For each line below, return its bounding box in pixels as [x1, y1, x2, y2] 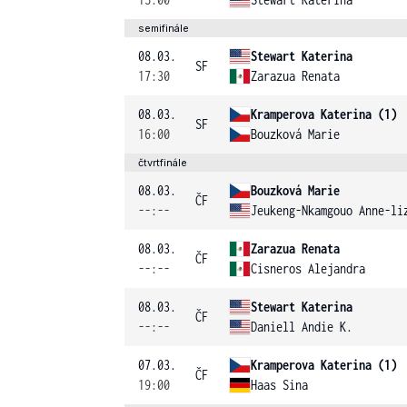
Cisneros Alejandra [251, 261, 365, 276]
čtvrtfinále [138, 156, 187, 169]
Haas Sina [251, 377, 308, 392]
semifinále [138, 22, 189, 35]
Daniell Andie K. [251, 319, 352, 334]
